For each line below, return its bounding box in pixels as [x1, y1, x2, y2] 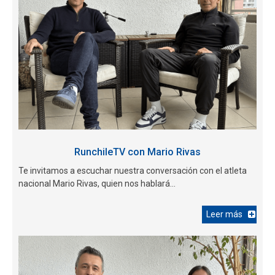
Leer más [206, 209, 242, 219]
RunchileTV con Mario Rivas [74, 145, 201, 158]
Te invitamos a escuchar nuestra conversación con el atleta [18, 165, 247, 176]
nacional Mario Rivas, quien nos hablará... [18, 178, 176, 188]
